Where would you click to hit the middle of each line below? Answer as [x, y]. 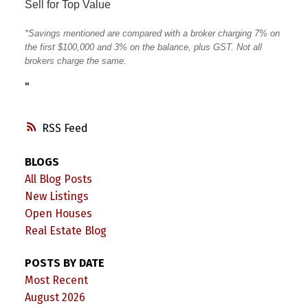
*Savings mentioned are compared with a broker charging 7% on [152, 33]
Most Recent [56, 280]
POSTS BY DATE [64, 263]
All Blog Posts [58, 179]
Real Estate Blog [65, 231]
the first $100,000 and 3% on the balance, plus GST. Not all [143, 47]
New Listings [56, 197]
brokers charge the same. [75, 60]
